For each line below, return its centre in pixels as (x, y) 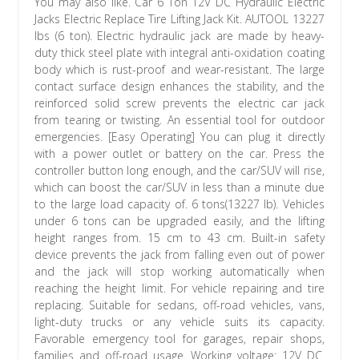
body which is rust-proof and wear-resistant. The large (179, 70)
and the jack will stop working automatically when (179, 272)
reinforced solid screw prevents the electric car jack (179, 103)
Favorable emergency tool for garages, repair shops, (179, 339)
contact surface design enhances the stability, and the (179, 87)
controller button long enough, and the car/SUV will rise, (179, 171)
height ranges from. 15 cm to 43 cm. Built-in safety (179, 238)
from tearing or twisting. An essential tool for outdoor (179, 120)
